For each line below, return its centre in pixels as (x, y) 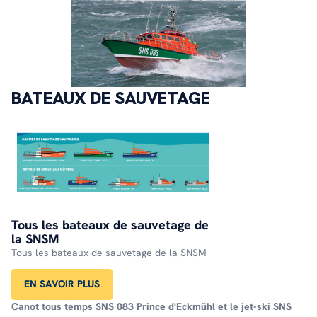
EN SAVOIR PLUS (62, 284)
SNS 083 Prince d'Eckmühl (155, 307)
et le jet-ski (244, 307)
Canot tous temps (52, 307)
